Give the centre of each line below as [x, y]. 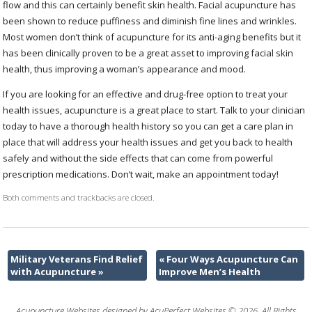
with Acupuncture [54, 272]
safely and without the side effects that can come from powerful [138, 158]
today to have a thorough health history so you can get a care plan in [148, 126]
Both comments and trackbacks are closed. [79, 197]
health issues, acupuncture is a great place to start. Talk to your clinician [154, 110]
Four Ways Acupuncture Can [231, 259]
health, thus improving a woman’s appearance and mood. [126, 69]
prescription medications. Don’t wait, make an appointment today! [141, 174]
